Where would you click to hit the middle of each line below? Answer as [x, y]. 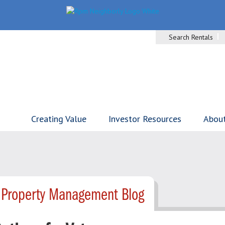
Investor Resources [145, 119]
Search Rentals [191, 37]
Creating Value [59, 119]
